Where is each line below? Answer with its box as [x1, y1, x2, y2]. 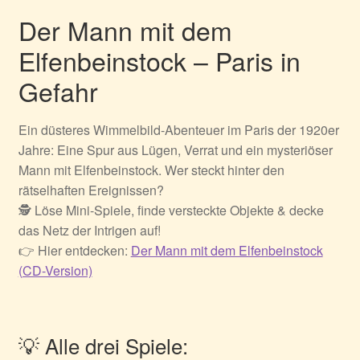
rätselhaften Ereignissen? [18, 181, 164, 200]
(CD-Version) [18, 261, 92, 280]
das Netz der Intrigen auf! [18, 221, 161, 240]
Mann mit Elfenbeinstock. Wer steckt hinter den [18, 161, 284, 180]
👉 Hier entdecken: [18, 241, 131, 260]
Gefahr [18, 72, 98, 110]
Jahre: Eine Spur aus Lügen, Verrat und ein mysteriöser [18, 141, 333, 160]
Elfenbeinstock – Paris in [18, 42, 301, 80]
